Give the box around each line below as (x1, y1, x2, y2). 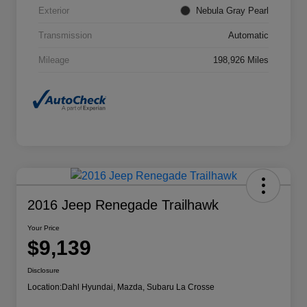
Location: (27, 282, 62, 292)
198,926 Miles (213, 55, 269, 66)
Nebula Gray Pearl (196, 5, 269, 16)
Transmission (38, 30, 92, 41)
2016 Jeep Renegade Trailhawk (27, 197, 219, 212)
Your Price (27, 223, 60, 232)
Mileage (38, 55, 69, 66)
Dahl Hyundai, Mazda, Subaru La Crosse (62, 282, 214, 292)
